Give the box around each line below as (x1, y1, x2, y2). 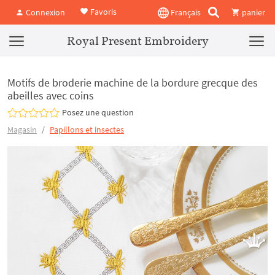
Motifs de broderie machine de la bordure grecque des (7, 76, 258, 90)
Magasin (7, 124, 37, 135)
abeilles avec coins (7, 88, 94, 103)
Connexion (24, 6, 65, 18)
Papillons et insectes (50, 124, 124, 135)
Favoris (88, 6, 117, 17)
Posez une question (62, 107, 134, 118)
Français (169, 6, 201, 18)
